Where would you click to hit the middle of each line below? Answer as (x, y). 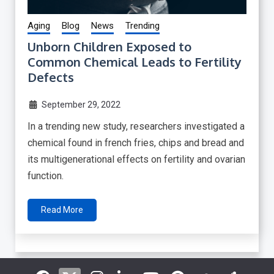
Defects (51, 77)
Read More (62, 209)
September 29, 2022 (81, 104)
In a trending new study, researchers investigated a (136, 126)
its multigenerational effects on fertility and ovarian (136, 159)
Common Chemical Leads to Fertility (135, 61)
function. (46, 176)
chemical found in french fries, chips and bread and (136, 143)
